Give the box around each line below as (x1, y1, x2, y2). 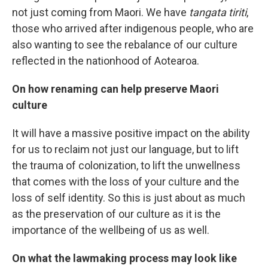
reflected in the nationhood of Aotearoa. (12, 54, 199, 67)
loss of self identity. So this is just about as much (12, 191, 245, 204)
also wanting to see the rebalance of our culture (12, 38, 237, 51)
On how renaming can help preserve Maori (12, 83, 219, 95)
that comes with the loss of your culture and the (12, 175, 239, 188)
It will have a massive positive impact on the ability (12, 127, 250, 139)
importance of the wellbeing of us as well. (12, 224, 209, 236)
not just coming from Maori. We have (12, 6, 189, 19)
